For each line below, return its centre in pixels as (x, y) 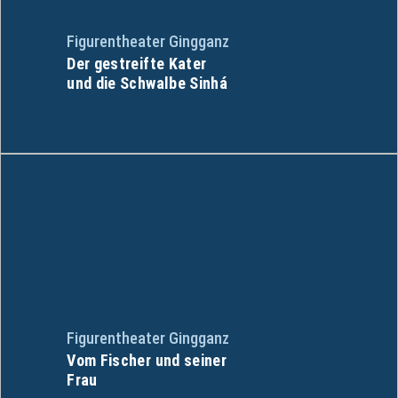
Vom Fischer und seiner (147, 360)
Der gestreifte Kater (137, 63)
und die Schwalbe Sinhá (147, 83)
